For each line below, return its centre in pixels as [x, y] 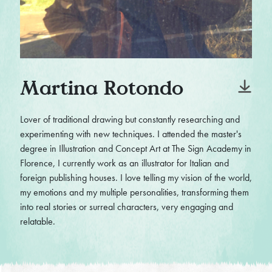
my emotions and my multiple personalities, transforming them [134, 192]
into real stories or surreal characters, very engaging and [126, 207]
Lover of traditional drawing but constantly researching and [130, 120]
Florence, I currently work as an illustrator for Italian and [124, 163]
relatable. [37, 222]
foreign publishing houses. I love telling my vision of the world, [136, 178]
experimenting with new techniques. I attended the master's [131, 134]
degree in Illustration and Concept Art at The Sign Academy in [135, 149]
